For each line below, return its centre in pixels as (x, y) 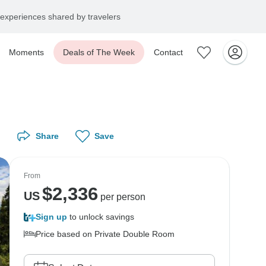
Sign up (51, 217)
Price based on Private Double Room (105, 234)
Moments (26, 52)
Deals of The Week (99, 52)
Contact (168, 52)
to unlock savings (101, 217)
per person (121, 197)
